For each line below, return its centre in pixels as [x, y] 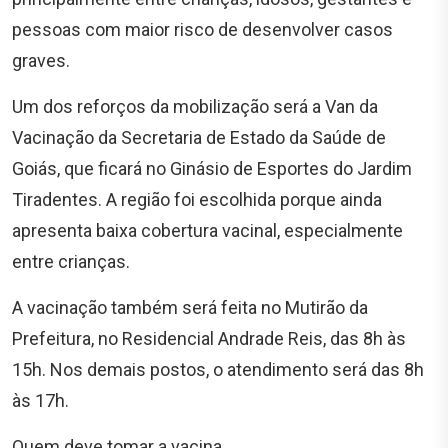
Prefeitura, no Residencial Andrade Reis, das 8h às [209, 338]
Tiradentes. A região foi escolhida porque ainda [197, 199]
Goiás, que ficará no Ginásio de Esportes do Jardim [212, 168]
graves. [41, 60]
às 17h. [40, 400]
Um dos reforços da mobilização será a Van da [195, 106]
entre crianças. [71, 261]
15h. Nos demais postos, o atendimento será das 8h [218, 369]
